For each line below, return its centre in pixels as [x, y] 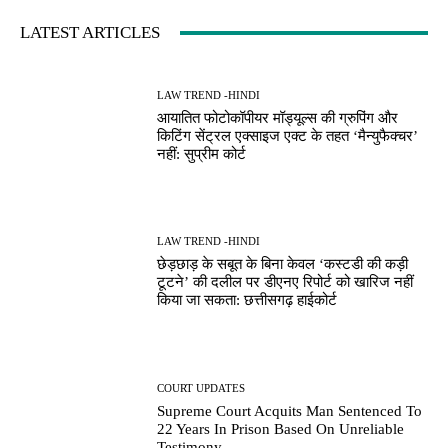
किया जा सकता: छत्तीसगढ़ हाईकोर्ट [247, 300]
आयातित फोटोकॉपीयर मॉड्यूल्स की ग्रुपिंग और [278, 117]
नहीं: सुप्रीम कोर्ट [202, 153]
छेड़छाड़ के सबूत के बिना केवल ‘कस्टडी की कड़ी [283, 264]
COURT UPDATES [201, 387]
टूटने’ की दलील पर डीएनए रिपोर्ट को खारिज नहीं [285, 282]
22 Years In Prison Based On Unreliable [281, 428]
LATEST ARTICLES [90, 33]
